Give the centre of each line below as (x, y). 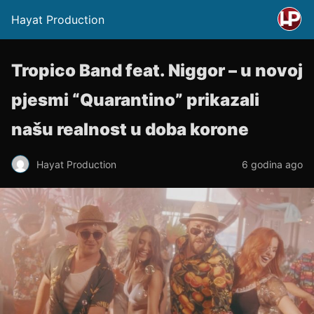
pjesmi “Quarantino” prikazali (135, 100)
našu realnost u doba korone (130, 129)
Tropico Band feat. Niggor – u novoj (157, 70)
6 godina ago (272, 164)
